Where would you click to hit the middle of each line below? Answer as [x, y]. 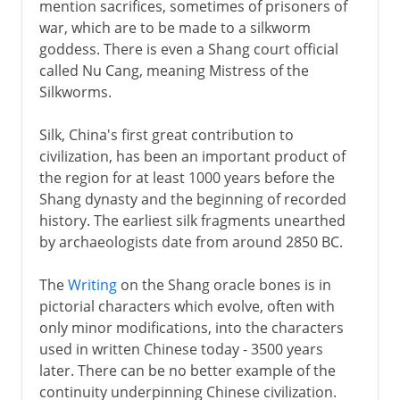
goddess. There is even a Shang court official [188, 49]
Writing [92, 284]
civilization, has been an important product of [192, 156]
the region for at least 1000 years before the [187, 177]
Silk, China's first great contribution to [166, 134]
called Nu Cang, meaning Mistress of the [174, 70]
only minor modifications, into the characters [191, 327]
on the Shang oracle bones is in [224, 284]
